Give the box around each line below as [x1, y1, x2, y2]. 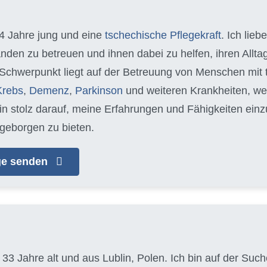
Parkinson [75, 85, 123, 97]
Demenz [29, 85, 69, 97]
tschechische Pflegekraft [105, 29, 221, 41]
